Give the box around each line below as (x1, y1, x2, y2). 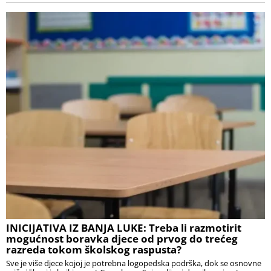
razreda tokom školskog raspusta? (6, 243, 181, 257)
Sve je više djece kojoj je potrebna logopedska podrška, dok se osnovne (6, 258, 261, 269)
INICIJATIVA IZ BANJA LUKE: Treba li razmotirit (6, 221, 241, 235)
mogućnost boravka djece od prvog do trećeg (6, 232, 238, 246)
